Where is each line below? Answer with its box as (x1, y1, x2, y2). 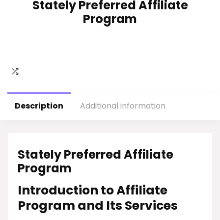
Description (15, 100, 63, 111)
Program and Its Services (18, 197, 178, 214)
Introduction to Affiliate (18, 182, 167, 199)
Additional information (80, 100, 165, 111)
